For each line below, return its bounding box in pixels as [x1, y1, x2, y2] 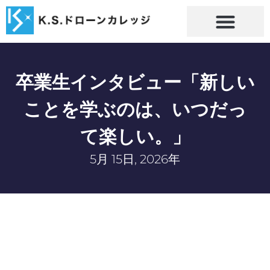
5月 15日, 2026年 [90, 151, 180, 166]
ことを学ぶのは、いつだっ [24, 97, 246, 121]
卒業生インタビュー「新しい [15, 70, 255, 93]
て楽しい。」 [80, 124, 190, 148]
